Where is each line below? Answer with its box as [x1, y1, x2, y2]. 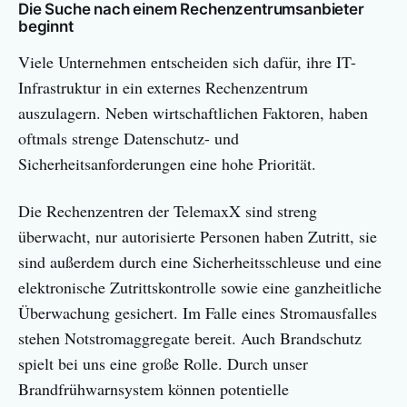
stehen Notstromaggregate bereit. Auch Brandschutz [18, 326, 362, 349]
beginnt [18, 16, 74, 35]
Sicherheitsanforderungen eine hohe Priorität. [18, 152, 316, 174]
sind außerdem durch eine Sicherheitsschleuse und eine [18, 250, 382, 273]
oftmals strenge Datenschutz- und [18, 126, 239, 149]
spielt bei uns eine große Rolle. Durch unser [18, 352, 308, 374]
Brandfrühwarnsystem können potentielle [18, 377, 289, 400]
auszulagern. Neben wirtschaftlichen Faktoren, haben [18, 101, 368, 124]
